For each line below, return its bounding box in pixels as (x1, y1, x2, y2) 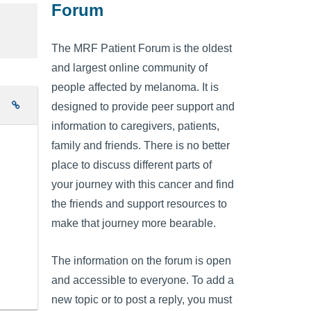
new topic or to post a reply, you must (51, 293, 232, 305)
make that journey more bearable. (51, 217, 216, 230)
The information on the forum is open (51, 254, 231, 267)
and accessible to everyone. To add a (51, 274, 234, 286)
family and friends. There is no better (51, 140, 230, 152)
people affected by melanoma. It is (51, 81, 219, 94)
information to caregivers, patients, (51, 120, 219, 133)
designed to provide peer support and (51, 101, 235, 113)
